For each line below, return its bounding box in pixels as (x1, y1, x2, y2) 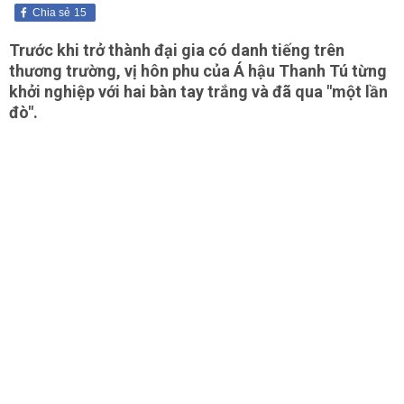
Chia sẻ (32, 6, 70, 19)
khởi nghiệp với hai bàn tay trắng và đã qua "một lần (9, 82, 388, 101)
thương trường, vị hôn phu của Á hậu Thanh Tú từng (9, 61, 387, 80)
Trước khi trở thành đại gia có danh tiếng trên (9, 41, 344, 60)
